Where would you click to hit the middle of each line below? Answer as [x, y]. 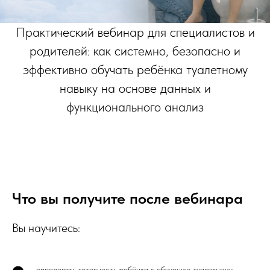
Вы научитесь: [46, 228]
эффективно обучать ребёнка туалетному [135, 69]
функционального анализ [135, 107]
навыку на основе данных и [135, 88]
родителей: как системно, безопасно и [135, 51]
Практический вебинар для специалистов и [135, 32]
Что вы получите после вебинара [127, 198]
